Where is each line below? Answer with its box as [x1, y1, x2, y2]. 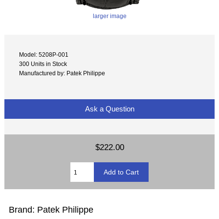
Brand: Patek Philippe [9, 205, 94, 215]
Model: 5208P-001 [19, 51, 69, 58]
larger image [92, 12, 127, 19]
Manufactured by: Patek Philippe [19, 70, 106, 77]
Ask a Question [83, 105, 136, 113]
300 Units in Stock [19, 61, 67, 67]
